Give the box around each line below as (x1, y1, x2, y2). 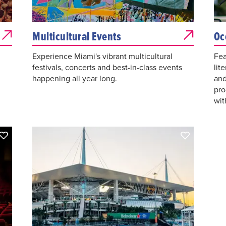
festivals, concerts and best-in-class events (32, 62, 183, 74)
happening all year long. (32, 73, 118, 85)
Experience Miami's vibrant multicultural (32, 50, 173, 63)
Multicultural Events (32, 28, 122, 45)
